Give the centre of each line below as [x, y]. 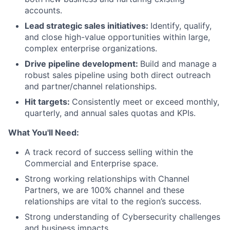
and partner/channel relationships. [91, 86]
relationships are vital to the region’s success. [113, 201]
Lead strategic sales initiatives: [88, 26]
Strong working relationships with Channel [107, 179]
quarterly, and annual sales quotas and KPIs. [110, 113]
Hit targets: [48, 102]
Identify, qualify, [181, 26]
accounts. [43, 10]
